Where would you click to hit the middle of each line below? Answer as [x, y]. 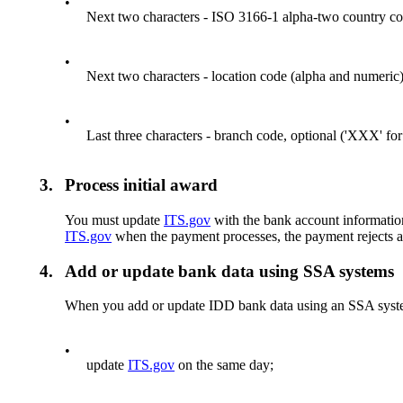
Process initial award [142, 185]
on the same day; [224, 365]
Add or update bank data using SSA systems [230, 271]
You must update [115, 219]
